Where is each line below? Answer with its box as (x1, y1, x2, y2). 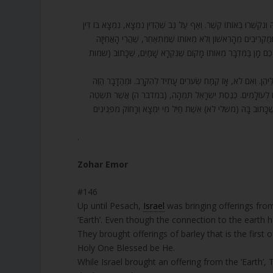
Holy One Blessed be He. (77, 242, 175, 254)
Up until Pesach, (77, 200, 144, 212)
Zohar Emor (77, 158, 129, 170)
